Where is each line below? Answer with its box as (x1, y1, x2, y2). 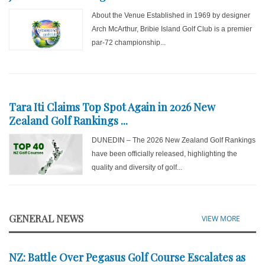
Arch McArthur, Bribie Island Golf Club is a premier (92, 25, 253, 33)
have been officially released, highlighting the (92, 150, 238, 158)
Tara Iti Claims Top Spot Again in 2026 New (9, 100, 215, 114)
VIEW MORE (201, 214, 240, 224)
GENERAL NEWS (9, 212, 83, 225)
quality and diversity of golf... (92, 163, 183, 172)
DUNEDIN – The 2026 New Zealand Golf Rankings (92, 136, 256, 144)
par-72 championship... (92, 38, 166, 47)
